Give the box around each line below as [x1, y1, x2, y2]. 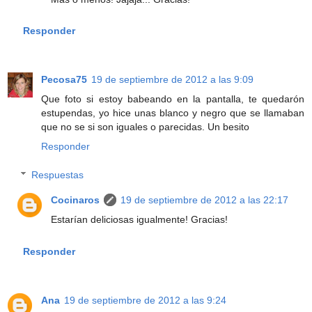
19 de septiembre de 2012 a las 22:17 [120, 194, 289, 206]
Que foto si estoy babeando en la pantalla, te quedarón [41, 93, 304, 104]
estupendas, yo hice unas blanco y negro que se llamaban [41, 107, 304, 118]
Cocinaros [51, 194, 100, 206]
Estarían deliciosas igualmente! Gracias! [51, 214, 228, 226]
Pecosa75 [41, 73, 87, 85]
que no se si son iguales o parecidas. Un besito [41, 120, 249, 132]
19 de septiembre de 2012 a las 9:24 [64, 294, 226, 306]
